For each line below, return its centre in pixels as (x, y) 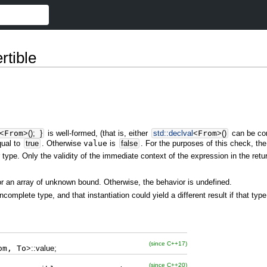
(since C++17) (168, 243)
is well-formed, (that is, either (98, 133)
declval (181, 133)
